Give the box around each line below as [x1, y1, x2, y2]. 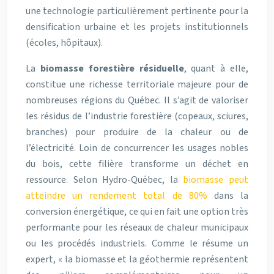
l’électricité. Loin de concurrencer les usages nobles [26, 141, 248, 155]
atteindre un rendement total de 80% [26, 188, 207, 202]
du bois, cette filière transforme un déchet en [26, 157, 248, 171]
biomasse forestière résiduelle [40, 61, 184, 75]
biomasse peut [183, 172, 249, 187]
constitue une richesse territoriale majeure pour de [26, 77, 248, 91]
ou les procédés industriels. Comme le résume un [26, 236, 248, 250]
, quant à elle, [183, 61, 249, 75]
